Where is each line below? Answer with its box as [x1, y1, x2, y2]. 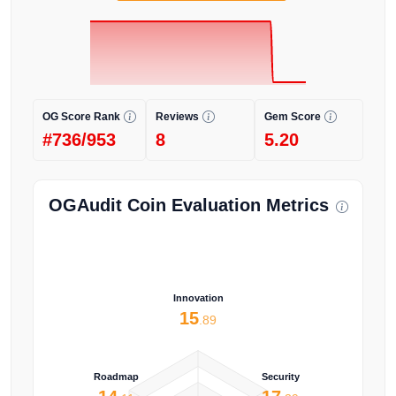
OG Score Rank [42, 110, 120, 124]
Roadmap [93, 370, 139, 382]
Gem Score [264, 110, 321, 124]
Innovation [172, 292, 224, 303]
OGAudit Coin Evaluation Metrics [48, 195, 329, 216]
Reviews [156, 110, 199, 124]
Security [261, 370, 300, 382]
